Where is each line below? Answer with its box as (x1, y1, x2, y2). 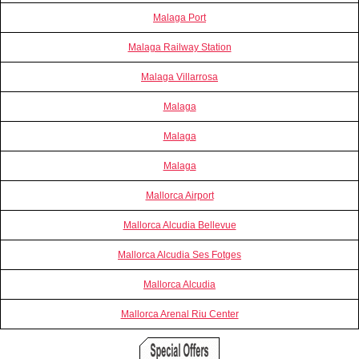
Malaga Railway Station (127, 41, 232, 53)
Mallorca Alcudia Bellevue (123, 219, 236, 231)
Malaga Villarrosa (141, 71, 218, 83)
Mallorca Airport (145, 189, 214, 201)
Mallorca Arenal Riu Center (120, 308, 239, 320)
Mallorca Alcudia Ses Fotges (118, 248, 241, 260)
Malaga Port (153, 11, 206, 23)
